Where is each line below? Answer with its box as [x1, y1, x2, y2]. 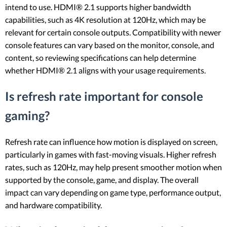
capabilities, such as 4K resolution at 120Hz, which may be [5, 15, 206, 25]
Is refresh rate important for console [5, 89, 203, 104]
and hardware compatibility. [5, 200, 102, 210]
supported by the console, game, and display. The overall [5, 175, 199, 185]
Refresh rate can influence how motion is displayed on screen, [5, 137, 217, 147]
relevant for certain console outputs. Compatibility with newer [5, 27, 221, 37]
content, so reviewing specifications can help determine [5, 53, 196, 63]
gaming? [5, 108, 50, 123]
